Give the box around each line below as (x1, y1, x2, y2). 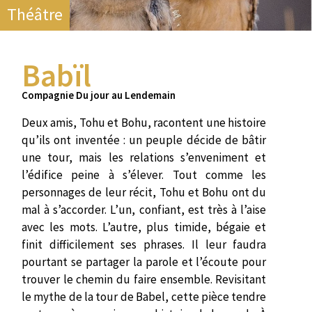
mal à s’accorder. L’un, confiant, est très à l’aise (22, 201, 267, 217)
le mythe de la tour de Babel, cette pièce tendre (22, 288, 267, 304)
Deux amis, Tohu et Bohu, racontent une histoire (22, 114, 267, 130)
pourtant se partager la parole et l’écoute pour (22, 253, 267, 270)
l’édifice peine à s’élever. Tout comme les (22, 166, 267, 182)
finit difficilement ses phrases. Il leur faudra (22, 236, 267, 252)
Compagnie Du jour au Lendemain (22, 88, 175, 102)
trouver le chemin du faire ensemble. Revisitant (22, 271, 267, 287)
